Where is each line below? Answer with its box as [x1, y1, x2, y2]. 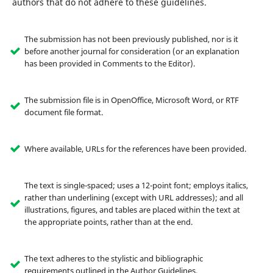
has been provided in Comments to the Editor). [24, 58, 195, 69]
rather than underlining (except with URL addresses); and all [24, 192, 243, 204]
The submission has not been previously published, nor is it [24, 34, 238, 45]
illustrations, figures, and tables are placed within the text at [24, 204, 240, 216]
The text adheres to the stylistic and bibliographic [24, 253, 203, 264]
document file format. [24, 107, 103, 118]
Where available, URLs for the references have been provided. [24, 143, 246, 155]
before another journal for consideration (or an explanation [24, 46, 239, 57]
